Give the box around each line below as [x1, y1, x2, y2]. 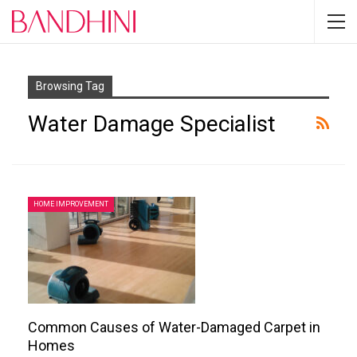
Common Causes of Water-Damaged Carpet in [28, 319, 320, 336]
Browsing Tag [36, 80, 104, 92]
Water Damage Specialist [28, 111, 276, 137]
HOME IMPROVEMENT [33, 199, 108, 208]
